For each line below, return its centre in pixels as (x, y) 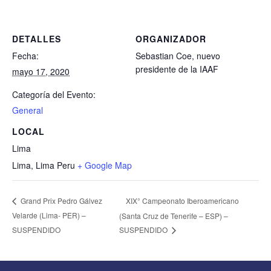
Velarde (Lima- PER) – (49, 215)
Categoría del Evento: (54, 94)
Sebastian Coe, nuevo (178, 55)
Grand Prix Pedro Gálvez (60, 201)
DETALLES (37, 38)
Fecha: (25, 55)
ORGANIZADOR (171, 38)
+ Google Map (105, 165)
